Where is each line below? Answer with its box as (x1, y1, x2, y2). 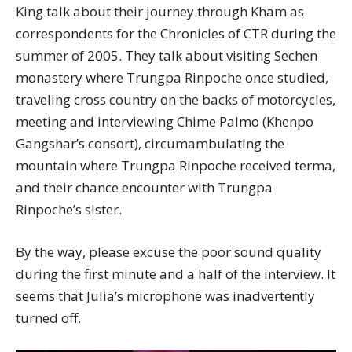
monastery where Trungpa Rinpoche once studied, (16, 68, 328, 86)
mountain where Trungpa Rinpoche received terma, (16, 156, 335, 174)
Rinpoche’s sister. (16, 200, 122, 218)
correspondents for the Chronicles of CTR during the (16, 24, 336, 42)
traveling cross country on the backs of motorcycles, (16, 90, 335, 108)
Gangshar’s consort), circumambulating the (16, 134, 284, 152)
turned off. (16, 309, 81, 327)
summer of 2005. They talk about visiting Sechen (16, 46, 317, 64)
